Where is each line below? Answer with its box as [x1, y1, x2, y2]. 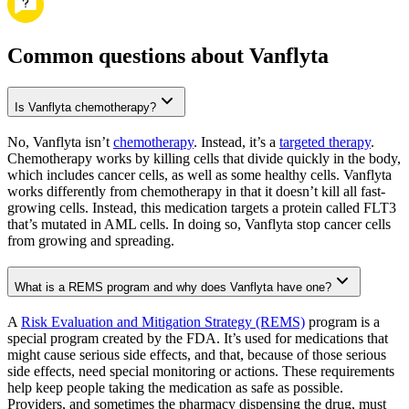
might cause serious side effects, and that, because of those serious [7, 346, 386, 362]
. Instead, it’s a [194, 134, 279, 151]
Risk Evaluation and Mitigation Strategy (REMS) [21, 313, 305, 330]
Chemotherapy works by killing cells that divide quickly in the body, [7, 151, 401, 167]
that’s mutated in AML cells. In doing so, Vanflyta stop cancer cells [7, 216, 391, 233]
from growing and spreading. [7, 233, 174, 249]
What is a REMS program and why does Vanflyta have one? [15, 279, 331, 294]
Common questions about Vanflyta [7, 44, 329, 68]
